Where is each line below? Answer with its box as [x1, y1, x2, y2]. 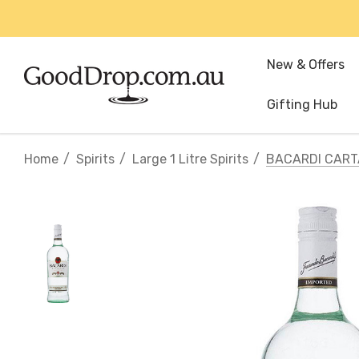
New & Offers [267, 57, 345, 72]
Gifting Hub [267, 97, 337, 112]
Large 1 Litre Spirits [132, 151, 248, 167]
